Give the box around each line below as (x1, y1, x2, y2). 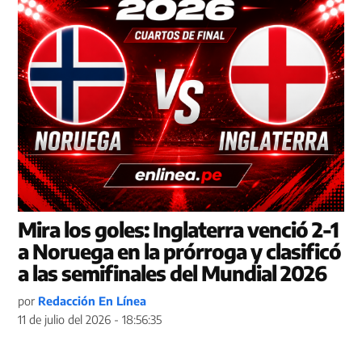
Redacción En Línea (38, 293, 147, 309)
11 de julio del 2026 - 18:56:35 (18, 312, 162, 327)
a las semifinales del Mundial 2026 (18, 260, 327, 287)
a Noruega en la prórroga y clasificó (18, 238, 342, 265)
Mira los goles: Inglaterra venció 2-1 (18, 217, 339, 243)
